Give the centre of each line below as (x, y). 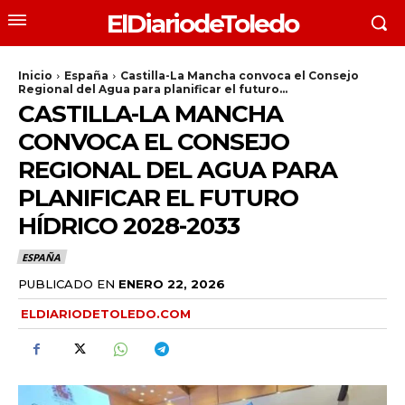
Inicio (35, 75)
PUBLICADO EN (66, 283)
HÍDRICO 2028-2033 (129, 226)
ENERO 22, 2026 (172, 283)
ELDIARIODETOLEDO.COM (106, 313)
